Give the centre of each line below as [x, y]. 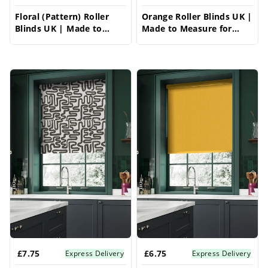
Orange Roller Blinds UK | [197, 16]
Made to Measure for [187, 28]
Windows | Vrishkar [185, 40]
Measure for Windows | [66, 40]
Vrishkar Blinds [48, 52]
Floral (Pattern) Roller [62, 16]
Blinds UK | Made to [59, 28]
